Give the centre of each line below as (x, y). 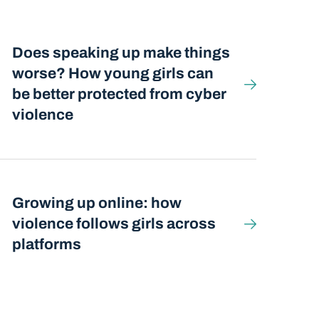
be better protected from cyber (119, 94)
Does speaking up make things (121, 53)
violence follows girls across (114, 223)
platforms (46, 244)
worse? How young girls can (113, 74)
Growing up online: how (96, 203)
